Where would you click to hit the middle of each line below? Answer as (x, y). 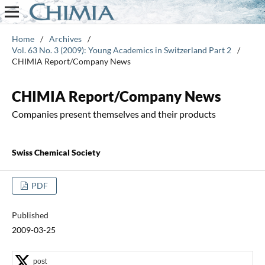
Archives (65, 38)
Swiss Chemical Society (56, 152)
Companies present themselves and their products (114, 114)
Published (30, 215)
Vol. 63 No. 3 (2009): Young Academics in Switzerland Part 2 (121, 50)
